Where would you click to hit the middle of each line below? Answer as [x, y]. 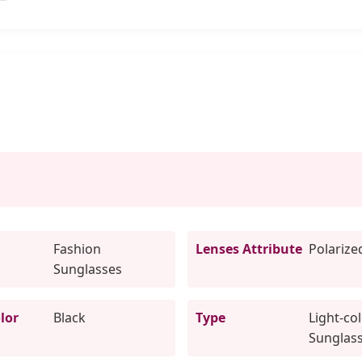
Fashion [77, 248]
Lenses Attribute [248, 248]
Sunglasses [87, 269]
